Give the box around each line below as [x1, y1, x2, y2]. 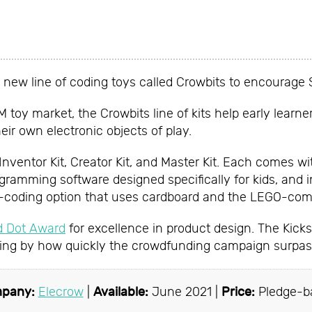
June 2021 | [148, 285, 221, 299]
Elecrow [38, 285, 84, 299]
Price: [221, 285, 255, 299]
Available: [93, 285, 148, 299]
